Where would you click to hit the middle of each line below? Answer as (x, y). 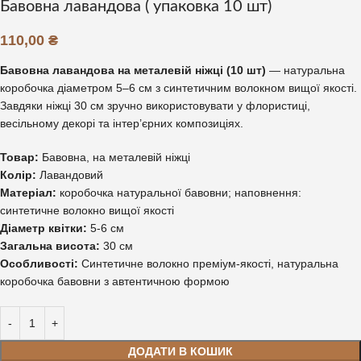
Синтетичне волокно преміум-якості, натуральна (208, 263)
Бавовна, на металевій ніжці (114, 157)
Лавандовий (70, 174)
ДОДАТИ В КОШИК (180, 351)
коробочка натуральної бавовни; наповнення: (179, 192)
